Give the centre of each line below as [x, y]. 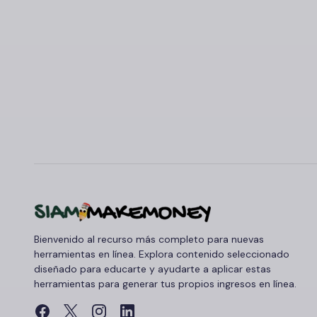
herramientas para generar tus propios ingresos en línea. [165, 284]
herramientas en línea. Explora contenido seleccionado [162, 254]
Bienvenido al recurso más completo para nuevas [149, 239]
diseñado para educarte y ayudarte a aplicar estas [152, 269]
